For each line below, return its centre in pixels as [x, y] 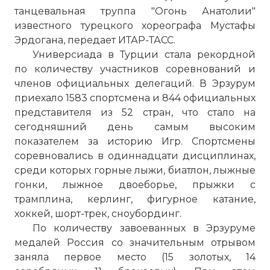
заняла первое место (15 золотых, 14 [135, 257]
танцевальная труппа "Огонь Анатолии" [135, 11]
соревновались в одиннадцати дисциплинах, [135, 156]
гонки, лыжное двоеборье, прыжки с [135, 185]
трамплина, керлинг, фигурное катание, [135, 199]
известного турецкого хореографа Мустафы [135, 26]
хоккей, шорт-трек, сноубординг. [98, 214]
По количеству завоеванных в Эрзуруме [144, 228]
